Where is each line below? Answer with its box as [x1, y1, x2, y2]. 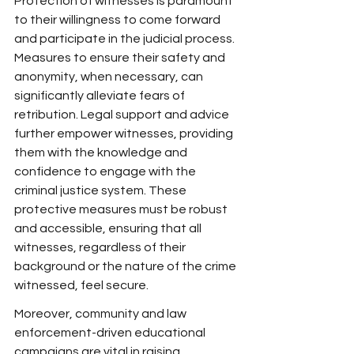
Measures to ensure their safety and [14, 51, 228, 64]
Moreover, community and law [14, 307, 189, 320]
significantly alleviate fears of [14, 89, 187, 102]
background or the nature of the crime [14, 260, 239, 273]
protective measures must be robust [14, 203, 230, 216]
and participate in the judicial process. [14, 32, 237, 45]
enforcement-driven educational [14, 326, 208, 339]
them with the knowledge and [14, 146, 190, 159]
